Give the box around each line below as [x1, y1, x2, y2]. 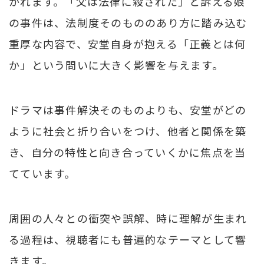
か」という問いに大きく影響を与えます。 [9, 57, 223, 72]
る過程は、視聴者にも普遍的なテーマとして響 [9, 231, 247, 247]
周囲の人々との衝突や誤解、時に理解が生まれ [9, 210, 247, 226]
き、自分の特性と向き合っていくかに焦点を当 [9, 144, 246, 160]
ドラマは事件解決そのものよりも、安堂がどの [9, 101, 247, 117]
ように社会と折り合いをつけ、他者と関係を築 [9, 123, 247, 138]
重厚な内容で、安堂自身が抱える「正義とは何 [9, 35, 246, 51]
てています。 [9, 165, 76, 181]
